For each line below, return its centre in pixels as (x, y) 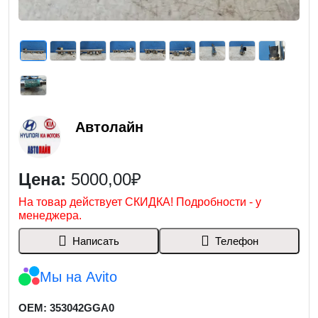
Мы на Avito (78, 277)
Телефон (236, 241)
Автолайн (109, 127)
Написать (95, 241)
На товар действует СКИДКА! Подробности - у (139, 202)
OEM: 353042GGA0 (66, 308)
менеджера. (50, 215)
